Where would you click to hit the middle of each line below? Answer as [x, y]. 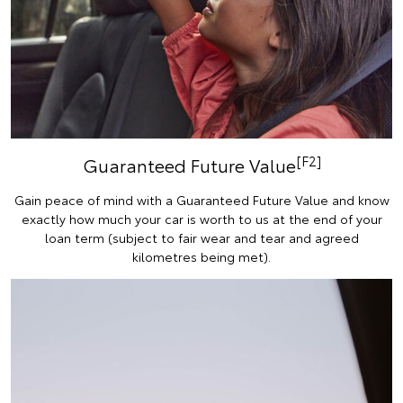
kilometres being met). [201, 256]
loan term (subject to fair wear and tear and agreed [201, 237]
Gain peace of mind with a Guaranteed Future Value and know [201, 200]
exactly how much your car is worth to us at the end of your [201, 219]
